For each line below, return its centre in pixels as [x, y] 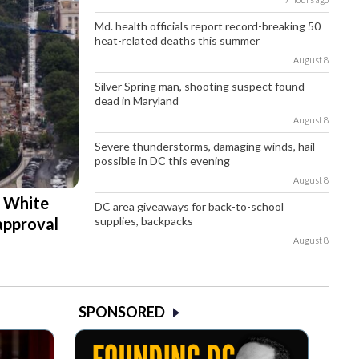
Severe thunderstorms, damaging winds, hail [205, 147]
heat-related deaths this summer [177, 41]
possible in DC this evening [163, 161]
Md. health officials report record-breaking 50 [208, 26]
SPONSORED [121, 312]
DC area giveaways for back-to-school [190, 207]
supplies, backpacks [144, 221]
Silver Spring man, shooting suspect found [200, 87]
